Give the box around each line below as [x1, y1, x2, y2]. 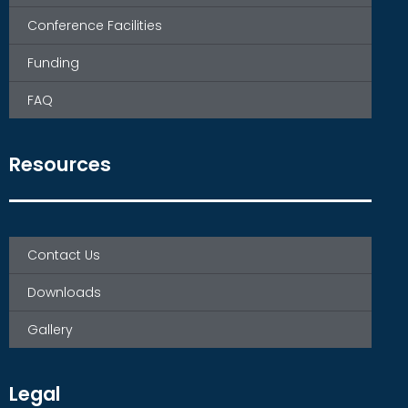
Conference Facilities [27, 16, 162, 36]
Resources [9, 151, 111, 178]
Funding [27, 54, 79, 73]
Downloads [27, 283, 101, 302]
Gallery [27, 321, 73, 340]
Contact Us [27, 246, 100, 265]
